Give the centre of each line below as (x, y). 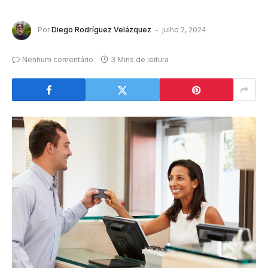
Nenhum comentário (58, 60)
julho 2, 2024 (184, 30)
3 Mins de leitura (140, 60)
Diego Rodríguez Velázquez (101, 30)
